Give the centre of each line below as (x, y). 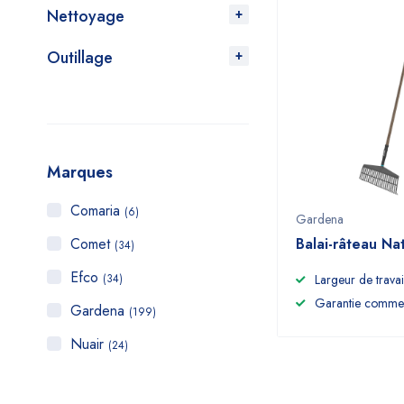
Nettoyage (86, 16)
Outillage (80, 58)
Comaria (97, 211)
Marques (80, 172)
